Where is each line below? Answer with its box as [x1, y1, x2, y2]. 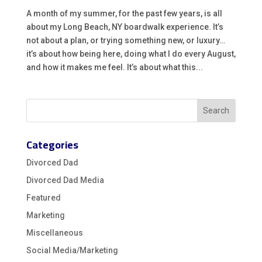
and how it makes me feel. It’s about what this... [26, 63, 203, 72]
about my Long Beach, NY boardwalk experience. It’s [26, 22, 223, 32]
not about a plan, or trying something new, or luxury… [26, 36, 225, 45]
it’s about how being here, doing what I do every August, [26, 49, 236, 58]
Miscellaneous [26, 228, 83, 237]
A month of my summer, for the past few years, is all [26, 9, 222, 18]
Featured [26, 193, 61, 202]
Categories [26, 135, 78, 154]
